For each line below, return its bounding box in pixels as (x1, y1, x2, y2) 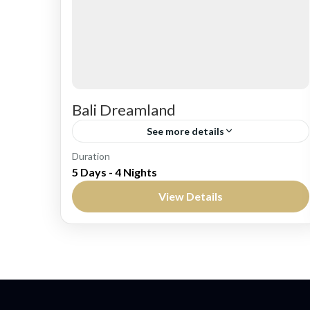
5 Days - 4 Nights (72, 165, 157, 179)
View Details (158, 189, 223, 203)
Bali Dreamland (72, 100, 176, 119)
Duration (72, 149, 110, 162)
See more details (147, 125, 225, 137)
